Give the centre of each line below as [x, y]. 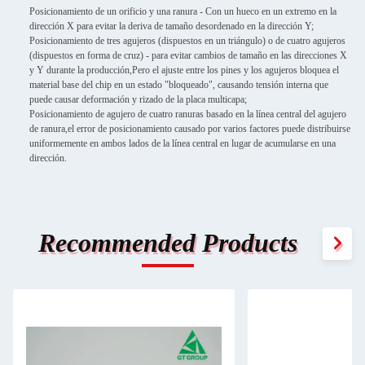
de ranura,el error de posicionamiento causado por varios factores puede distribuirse [190, 128]
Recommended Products [167, 243]
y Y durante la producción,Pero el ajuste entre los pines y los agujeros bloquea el [184, 70]
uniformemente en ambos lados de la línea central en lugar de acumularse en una [182, 143]
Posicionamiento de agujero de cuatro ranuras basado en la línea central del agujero [188, 114]
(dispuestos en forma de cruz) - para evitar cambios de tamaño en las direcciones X [188, 55]
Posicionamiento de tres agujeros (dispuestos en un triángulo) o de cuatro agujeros [187, 40]
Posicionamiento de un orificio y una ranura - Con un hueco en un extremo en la [183, 11]
